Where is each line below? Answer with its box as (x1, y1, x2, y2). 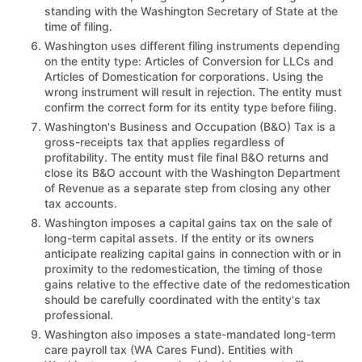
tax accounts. (44, 196, 117, 210)
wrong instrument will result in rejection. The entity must (44, 84, 342, 99)
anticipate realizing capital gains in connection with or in (44, 246, 341, 260)
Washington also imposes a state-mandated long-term (44, 326, 335, 341)
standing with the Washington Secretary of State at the (44, 3, 338, 18)
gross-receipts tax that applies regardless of (44, 134, 284, 149)
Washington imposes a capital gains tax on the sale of (44, 215, 332, 229)
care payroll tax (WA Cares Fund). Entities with (44, 342, 293, 356)
